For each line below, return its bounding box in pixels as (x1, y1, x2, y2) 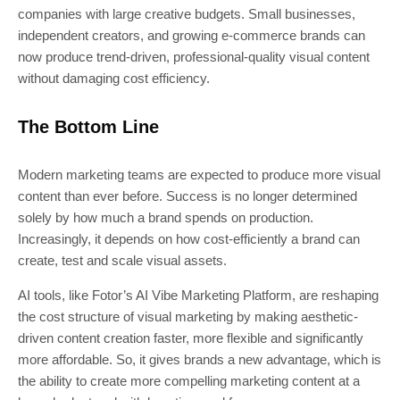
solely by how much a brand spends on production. (18, 209, 313, 225)
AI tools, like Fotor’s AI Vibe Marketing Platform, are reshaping (18, 287, 379, 303)
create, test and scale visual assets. (18, 252, 227, 268)
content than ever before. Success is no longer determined (18, 187, 357, 204)
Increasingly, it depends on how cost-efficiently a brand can (18, 230, 360, 246)
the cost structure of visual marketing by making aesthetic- (18, 308, 358, 324)
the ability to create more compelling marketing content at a (18, 372, 360, 388)
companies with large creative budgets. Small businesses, (18, 5, 355, 21)
